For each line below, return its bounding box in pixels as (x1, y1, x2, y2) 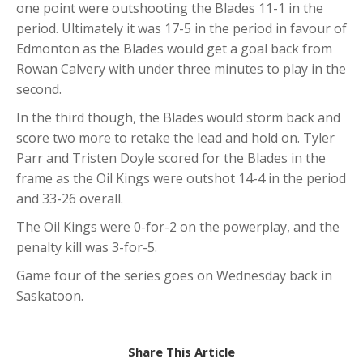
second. (16, 80, 62, 99)
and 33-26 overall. (16, 190, 123, 208)
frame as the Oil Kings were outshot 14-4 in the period (16, 169, 346, 188)
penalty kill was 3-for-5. (16, 238, 157, 257)
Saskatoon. (16, 287, 83, 305)
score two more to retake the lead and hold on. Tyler (16, 129, 335, 147)
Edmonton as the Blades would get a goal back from (16, 40, 332, 58)
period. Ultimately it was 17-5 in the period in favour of (16, 19, 347, 38)
